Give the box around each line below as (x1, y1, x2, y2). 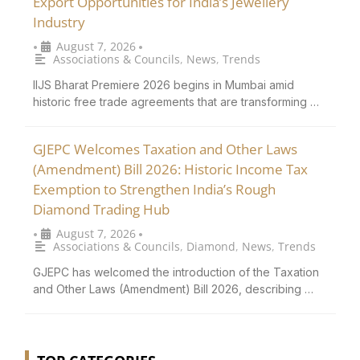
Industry (33, 13, 85, 32)
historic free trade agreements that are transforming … (33, 95, 319, 109)
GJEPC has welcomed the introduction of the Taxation (33, 265, 319, 280)
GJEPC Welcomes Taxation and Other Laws (33, 140, 297, 159)
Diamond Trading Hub (33, 200, 170, 219)
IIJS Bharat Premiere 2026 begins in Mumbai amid (33, 78, 294, 92)
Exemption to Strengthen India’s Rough (33, 180, 276, 199)
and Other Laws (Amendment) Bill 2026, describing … (33, 282, 313, 297)
